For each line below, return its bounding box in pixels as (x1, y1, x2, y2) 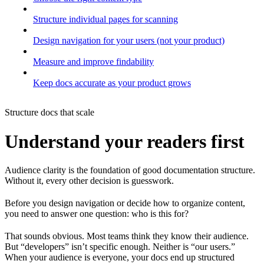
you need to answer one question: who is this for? (5, 209, 189, 219)
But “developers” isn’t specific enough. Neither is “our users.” (5, 242, 235, 252)
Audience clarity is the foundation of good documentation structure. (5, 165, 255, 176)
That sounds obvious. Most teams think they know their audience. (5, 231, 249, 242)
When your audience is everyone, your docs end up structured (5, 252, 235, 263)
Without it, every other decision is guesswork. (5, 176, 174, 186)
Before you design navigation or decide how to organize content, (5, 198, 245, 209)
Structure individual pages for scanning (33, 14, 178, 25)
